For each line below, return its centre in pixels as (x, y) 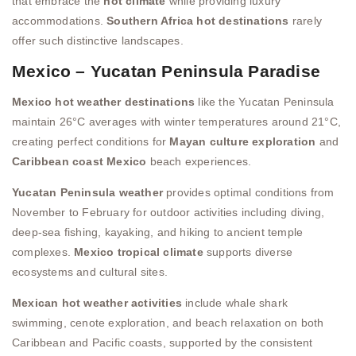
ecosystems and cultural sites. (90, 272)
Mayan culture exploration (243, 141)
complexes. (43, 252)
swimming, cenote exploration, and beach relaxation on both (168, 323)
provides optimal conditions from (249, 193)
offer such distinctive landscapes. (98, 41)
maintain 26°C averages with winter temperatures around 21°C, (177, 121)
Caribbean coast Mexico (79, 161)
